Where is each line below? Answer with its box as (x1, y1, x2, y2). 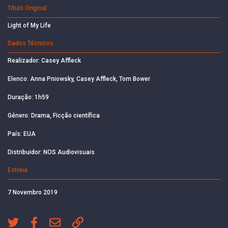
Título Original (8, 4, 47, 12)
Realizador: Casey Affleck (8, 56, 81, 64)
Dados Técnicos (8, 39, 53, 47)
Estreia (8, 166, 27, 174)
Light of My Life (8, 21, 51, 29)
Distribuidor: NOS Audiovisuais (8, 148, 95, 156)
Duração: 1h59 (8, 93, 49, 101)
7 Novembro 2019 (8, 188, 58, 196)
